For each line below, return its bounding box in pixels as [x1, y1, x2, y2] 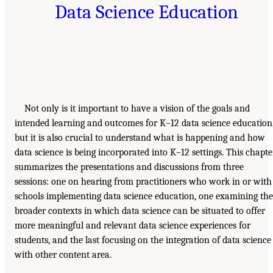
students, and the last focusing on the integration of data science [15, 234, 271, 246]
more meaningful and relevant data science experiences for [15, 219, 250, 231]
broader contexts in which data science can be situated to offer [15, 205, 265, 216]
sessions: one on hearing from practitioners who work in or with [15, 175, 272, 187]
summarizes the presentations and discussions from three [15, 161, 244, 172]
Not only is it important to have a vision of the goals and [24, 102, 250, 114]
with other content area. [15, 249, 112, 260]
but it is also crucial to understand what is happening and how [15, 132, 265, 143]
